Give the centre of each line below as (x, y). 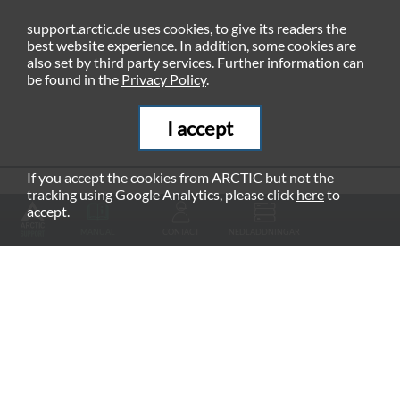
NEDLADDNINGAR (265, 231)
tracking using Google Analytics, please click (162, 194)
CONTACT (181, 231)
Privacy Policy (164, 79)
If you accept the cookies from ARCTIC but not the (180, 177)
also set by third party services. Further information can (196, 62)
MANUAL (97, 231)
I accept (200, 128)
